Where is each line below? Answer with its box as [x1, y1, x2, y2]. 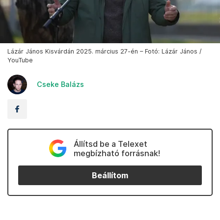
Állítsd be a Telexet [73, 139, 147, 149]
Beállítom [92, 170, 128, 180]
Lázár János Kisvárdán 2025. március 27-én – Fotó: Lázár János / [7, 48, 201, 55]
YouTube [7, 56, 33, 64]
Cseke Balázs [37, 80, 84, 89]
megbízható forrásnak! [73, 148, 160, 159]
